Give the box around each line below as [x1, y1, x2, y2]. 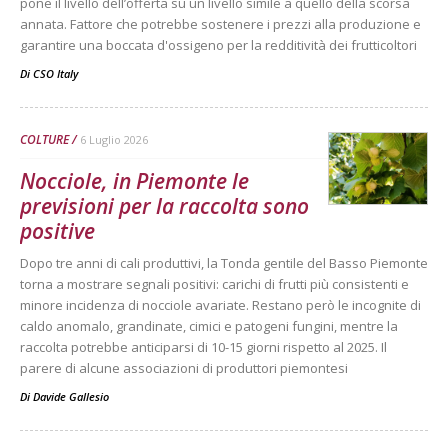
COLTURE [20, 131, 69, 149]
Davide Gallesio [33, 389, 109, 405]
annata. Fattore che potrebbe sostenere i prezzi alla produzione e [20, 15, 421, 34]
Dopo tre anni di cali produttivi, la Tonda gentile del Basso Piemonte [20, 254, 428, 273]
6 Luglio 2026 [80, 132, 148, 148]
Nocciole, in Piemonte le [20, 167, 249, 196]
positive [20, 217, 95, 246]
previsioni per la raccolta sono [20, 192, 309, 221]
